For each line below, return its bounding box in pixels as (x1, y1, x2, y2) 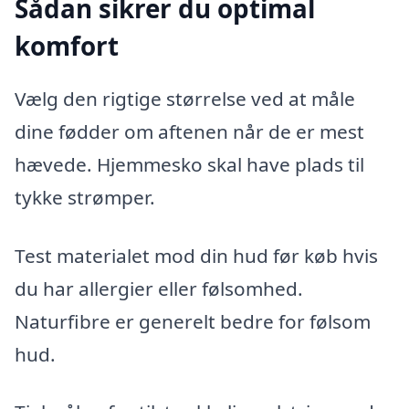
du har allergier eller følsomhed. (15, 275, 303, 301)
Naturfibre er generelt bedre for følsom (15, 308, 371, 334)
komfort (15, 28, 119, 64)
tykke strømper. (15, 184, 155, 210)
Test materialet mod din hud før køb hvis (15, 242, 378, 268)
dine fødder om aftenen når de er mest (15, 118, 364, 144)
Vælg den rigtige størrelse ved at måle (15, 85, 355, 111)
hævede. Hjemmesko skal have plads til (15, 151, 364, 177)
